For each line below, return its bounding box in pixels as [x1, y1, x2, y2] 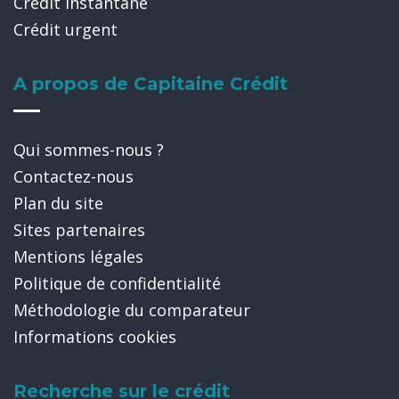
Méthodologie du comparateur [13, 299, 250, 321]
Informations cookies [13, 326, 176, 347]
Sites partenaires [13, 219, 145, 240]
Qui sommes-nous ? [13, 139, 164, 160]
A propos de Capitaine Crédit [13, 73, 288, 94]
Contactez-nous [13, 166, 134, 187]
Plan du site [13, 192, 103, 214]
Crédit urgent [13, 19, 118, 40]
